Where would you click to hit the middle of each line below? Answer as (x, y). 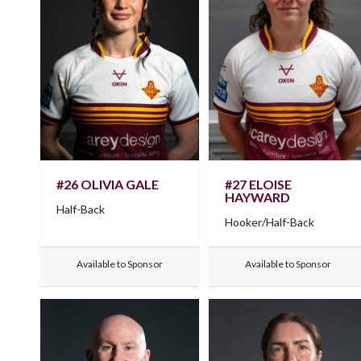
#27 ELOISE (259, 184)
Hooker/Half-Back (270, 222)
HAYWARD (258, 197)
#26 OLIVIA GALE (108, 184)
